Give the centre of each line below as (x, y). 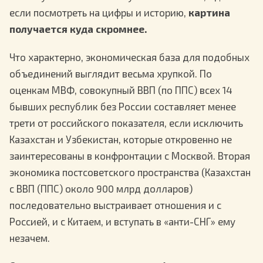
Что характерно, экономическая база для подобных (129, 57)
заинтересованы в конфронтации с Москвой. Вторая (130, 156)
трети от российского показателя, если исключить (126, 123)
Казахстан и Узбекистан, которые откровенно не (121, 139)
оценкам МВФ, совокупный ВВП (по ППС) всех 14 (121, 90)
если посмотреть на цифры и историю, (99, 12)
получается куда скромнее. (78, 28)
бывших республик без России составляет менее (123, 107)
